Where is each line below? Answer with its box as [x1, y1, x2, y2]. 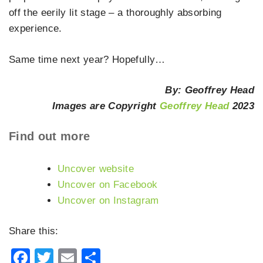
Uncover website [58, 163, 134, 174]
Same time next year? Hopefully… [9, 53, 166, 65]
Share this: [9, 225, 59, 237]
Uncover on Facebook [58, 178, 158, 190]
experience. [9, 23, 62, 35]
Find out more [9, 129, 90, 143]
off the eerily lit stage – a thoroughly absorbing [9, 7, 222, 19]
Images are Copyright [52, 100, 160, 112]
